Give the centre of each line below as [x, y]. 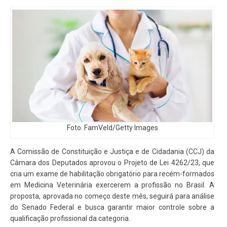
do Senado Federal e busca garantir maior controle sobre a [112, 207]
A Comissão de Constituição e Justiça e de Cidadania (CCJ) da [112, 152]
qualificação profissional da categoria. [70, 219]
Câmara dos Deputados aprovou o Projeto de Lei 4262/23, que [112, 163]
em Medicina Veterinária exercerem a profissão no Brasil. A [112, 185]
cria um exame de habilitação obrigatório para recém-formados [112, 174]
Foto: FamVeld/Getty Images [112, 128]
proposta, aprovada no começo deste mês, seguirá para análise [112, 196]
